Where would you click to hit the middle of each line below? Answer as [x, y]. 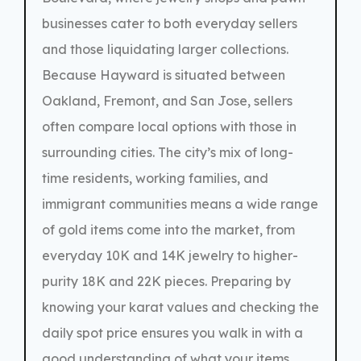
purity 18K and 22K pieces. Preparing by [166, 281]
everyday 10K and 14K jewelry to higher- [170, 255]
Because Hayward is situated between [164, 75]
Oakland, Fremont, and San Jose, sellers [167, 100]
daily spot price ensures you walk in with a [172, 332]
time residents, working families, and [155, 178]
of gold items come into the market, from [168, 229]
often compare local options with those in [169, 126]
